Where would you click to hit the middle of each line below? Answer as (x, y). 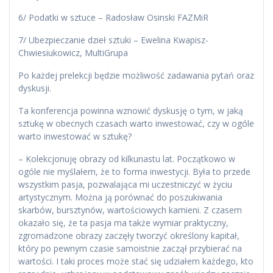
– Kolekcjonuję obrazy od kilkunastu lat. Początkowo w (127, 158)
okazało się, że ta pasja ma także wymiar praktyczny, (123, 222)
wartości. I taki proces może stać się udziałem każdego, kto (136, 261)
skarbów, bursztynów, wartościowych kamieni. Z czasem (130, 210)
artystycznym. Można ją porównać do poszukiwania (120, 197)
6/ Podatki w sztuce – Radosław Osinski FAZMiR (113, 17)
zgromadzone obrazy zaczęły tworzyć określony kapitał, (129, 235)
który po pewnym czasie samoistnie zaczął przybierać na (130, 248)
